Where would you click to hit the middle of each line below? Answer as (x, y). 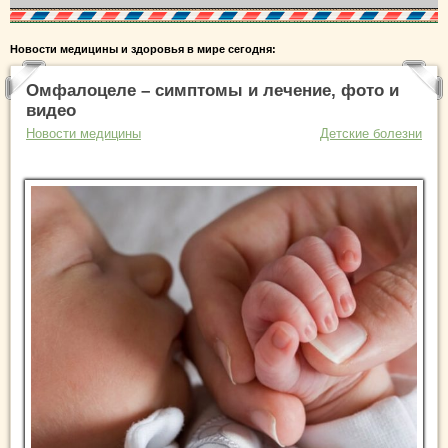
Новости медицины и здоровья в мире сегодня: (143, 48)
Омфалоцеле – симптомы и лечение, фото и (212, 90)
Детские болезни (371, 133)
